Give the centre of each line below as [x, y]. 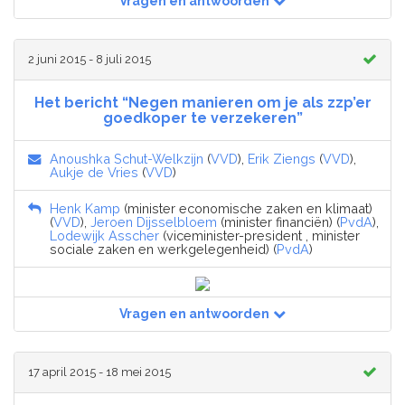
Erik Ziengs [282, 158]
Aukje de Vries [94, 172]
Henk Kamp [85, 208]
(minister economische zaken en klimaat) [246, 208]
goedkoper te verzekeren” [202, 118]
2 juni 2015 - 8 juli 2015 [89, 59]
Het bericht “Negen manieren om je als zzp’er [202, 102]
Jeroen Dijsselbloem [154, 221]
